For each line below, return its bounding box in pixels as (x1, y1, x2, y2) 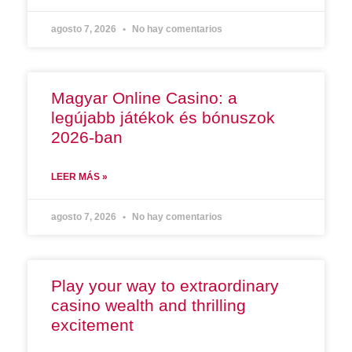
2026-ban (51, 128, 123, 147)
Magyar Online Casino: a (51, 89, 237, 108)
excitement (51, 316, 134, 335)
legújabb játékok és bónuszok (51, 108, 275, 127)
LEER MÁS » (51, 171, 108, 183)
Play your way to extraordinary (51, 277, 279, 295)
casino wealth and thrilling (51, 296, 246, 315)
